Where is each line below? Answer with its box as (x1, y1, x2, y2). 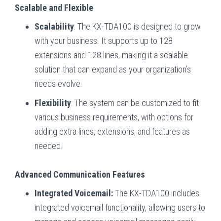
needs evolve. (35, 78, 82, 89)
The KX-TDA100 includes (113, 187, 199, 198)
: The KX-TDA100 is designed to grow (74, 21, 201, 32)
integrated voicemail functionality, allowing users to (35, 202, 205, 213)
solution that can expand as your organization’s (35, 64, 191, 74)
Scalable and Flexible (15, 2, 93, 13)
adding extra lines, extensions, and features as (35, 126, 190, 137)
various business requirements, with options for (35, 111, 193, 122)
